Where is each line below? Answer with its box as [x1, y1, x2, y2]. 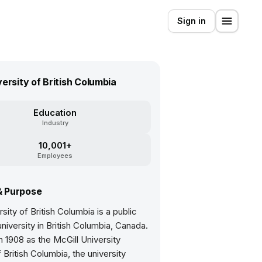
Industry [42, 119, 68, 127]
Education [33, 107, 77, 118]
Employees [37, 151, 73, 160]
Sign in [177, 16, 206, 26]
